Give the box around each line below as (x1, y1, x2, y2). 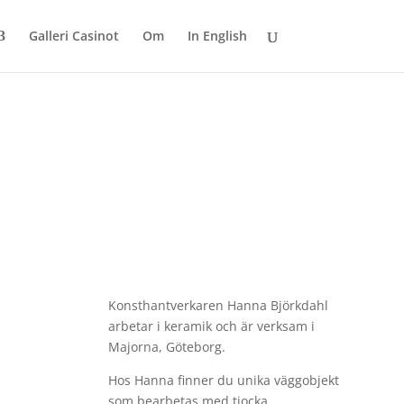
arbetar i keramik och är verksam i (108, 317, 316, 335)
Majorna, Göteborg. (108, 337, 226, 355)
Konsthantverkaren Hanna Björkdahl (108, 296, 329, 314)
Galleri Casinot (28, 27, 119, 44)
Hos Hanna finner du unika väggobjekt (108, 371, 340, 389)
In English (187, 27, 247, 44)
